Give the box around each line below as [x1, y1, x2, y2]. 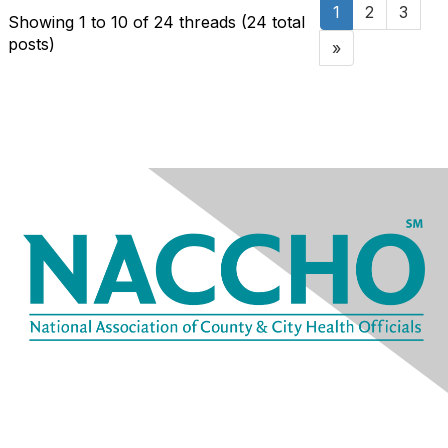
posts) [8, 33, 55, 54]
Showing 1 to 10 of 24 [8, 11, 179, 32]
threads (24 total [179, 11, 305, 32]
